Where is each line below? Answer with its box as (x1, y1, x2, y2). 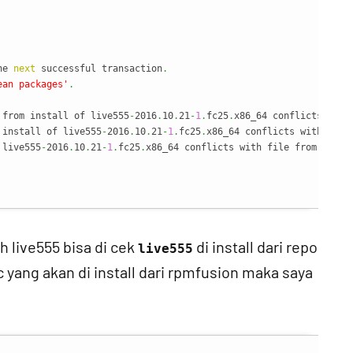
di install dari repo (193, 237, 318, 256)
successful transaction (35, 63, 162, 74)
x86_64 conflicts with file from (146, 142, 322, 153)
